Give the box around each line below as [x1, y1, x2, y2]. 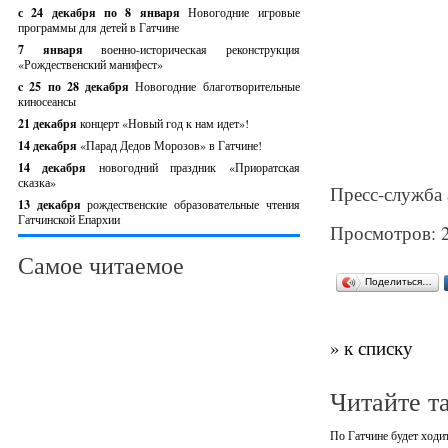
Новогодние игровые [188, 4, 300, 20]
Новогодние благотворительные [135, 78, 300, 94]
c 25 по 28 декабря [18, 78, 136, 95]
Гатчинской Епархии [18, 211, 120, 227]
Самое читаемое [18, 249, 184, 281]
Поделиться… [364, 276, 432, 287]
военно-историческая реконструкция [101, 41, 300, 57]
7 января [18, 41, 102, 58]
